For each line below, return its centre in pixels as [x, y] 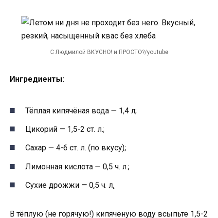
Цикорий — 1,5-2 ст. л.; [65, 129]
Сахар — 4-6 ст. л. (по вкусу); [76, 148]
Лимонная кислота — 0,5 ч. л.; [77, 166]
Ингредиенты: [37, 79]
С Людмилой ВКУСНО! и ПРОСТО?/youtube [109, 52]
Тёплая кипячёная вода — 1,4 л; [81, 111]
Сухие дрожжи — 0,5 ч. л [69, 185]
